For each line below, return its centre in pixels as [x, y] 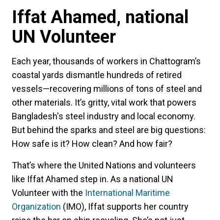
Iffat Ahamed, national [100, 17]
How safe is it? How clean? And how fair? [92, 144]
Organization [36, 207]
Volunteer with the [48, 193]
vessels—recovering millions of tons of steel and [107, 89]
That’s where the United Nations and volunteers [104, 165]
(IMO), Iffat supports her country [125, 207]
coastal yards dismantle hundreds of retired [97, 75]
